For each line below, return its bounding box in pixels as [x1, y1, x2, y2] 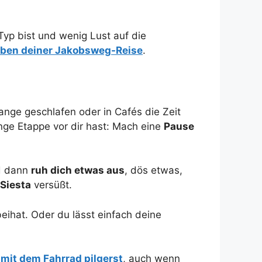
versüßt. [31, 179, 72, 191]
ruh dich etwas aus [31, 164, 125, 177]
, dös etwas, [125, 164, 182, 177]
